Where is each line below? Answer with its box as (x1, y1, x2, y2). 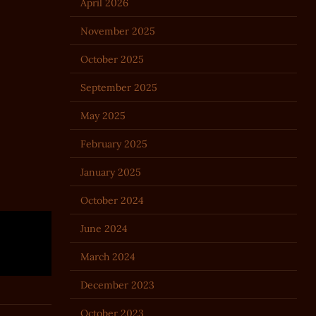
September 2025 (80, 80, 157, 94)
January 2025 (80, 165, 141, 178)
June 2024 (80, 221, 128, 235)
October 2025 (80, 52, 144, 66)
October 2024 (80, 193, 144, 207)
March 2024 (80, 250, 135, 263)
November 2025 (80, 24, 155, 37)
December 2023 (80, 278, 154, 291)
